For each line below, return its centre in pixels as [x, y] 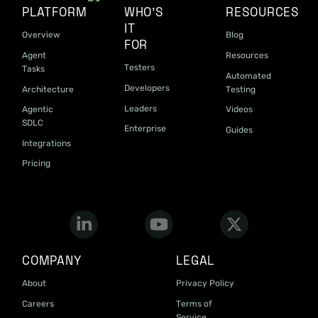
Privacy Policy [205, 284]
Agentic [37, 110]
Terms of [194, 303]
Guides [240, 130]
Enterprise [145, 129]
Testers [139, 68]
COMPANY [51, 261]
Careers [38, 303]
